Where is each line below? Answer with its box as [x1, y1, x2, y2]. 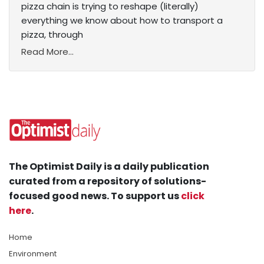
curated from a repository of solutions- [9, 174, 206, 189]
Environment [9, 248, 57, 260]
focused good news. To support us [9, 189, 181, 203]
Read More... [21, 45, 74, 58]
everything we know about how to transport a [21, 14, 223, 27]
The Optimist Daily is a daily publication [9, 160, 209, 174]
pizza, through [21, 28, 83, 41]
